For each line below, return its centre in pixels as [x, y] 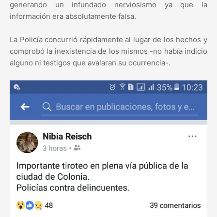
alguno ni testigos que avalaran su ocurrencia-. [90, 63]
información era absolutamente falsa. [73, 16]
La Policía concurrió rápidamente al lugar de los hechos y [108, 40]
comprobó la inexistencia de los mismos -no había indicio [108, 51]
